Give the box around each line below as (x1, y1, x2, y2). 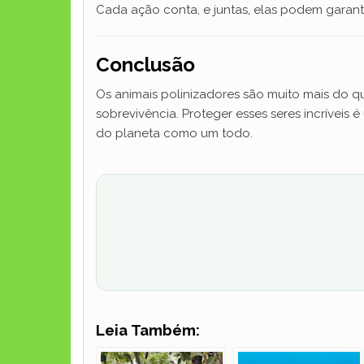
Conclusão (96, 53, 195, 76)
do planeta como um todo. (96, 126, 253, 141)
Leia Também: (96, 321, 200, 340)
